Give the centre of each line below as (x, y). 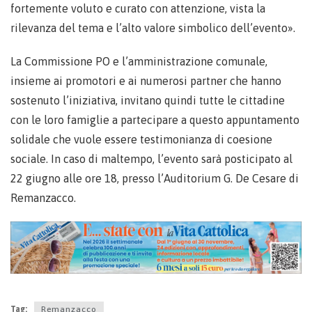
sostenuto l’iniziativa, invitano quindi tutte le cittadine (148, 101)
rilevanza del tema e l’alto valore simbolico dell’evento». (153, 28)
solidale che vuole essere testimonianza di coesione (141, 140)
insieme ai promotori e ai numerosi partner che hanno (146, 81)
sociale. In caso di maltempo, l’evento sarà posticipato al (151, 159)
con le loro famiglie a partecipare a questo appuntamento (155, 120)
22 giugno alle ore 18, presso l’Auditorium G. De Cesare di (155, 179)
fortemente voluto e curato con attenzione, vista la (138, 9)
